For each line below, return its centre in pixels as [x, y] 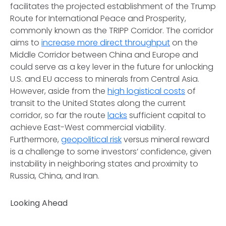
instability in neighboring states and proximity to [104, 164]
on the [184, 43]
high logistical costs [146, 91]
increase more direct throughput [106, 43]
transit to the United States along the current [98, 103]
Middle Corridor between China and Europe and [104, 55]
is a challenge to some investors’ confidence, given [111, 152]
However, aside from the [59, 91]
